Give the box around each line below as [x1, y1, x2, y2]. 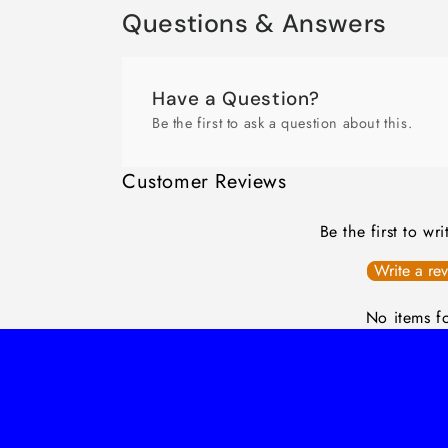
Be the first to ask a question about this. [152, 112, 413, 133]
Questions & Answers [122, 6, 387, 40]
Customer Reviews [122, 166, 287, 196]
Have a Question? [152, 85, 321, 111]
